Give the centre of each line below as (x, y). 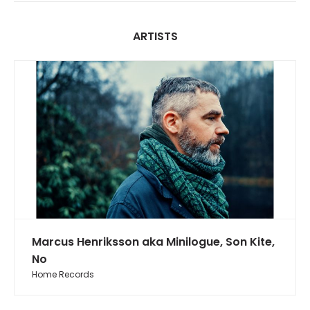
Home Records (63, 275)
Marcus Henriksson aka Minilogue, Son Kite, (153, 242)
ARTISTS (155, 36)
